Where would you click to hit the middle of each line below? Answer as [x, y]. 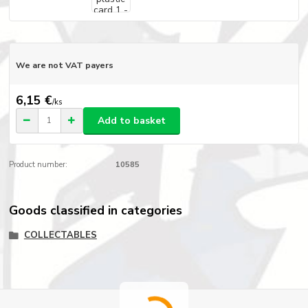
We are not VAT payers [64, 65]
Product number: [38, 165]
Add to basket [132, 120]
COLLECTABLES [60, 235]
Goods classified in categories [96, 211]
